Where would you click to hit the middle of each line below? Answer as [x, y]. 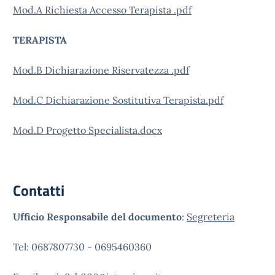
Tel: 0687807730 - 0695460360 [82, 247]
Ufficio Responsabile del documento [97, 217]
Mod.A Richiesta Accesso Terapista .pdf [102, 10]
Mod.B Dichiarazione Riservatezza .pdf [101, 70]
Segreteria [211, 217]
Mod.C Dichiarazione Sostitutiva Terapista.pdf [118, 100]
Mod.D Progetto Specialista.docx [87, 130]
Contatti [39, 190]
